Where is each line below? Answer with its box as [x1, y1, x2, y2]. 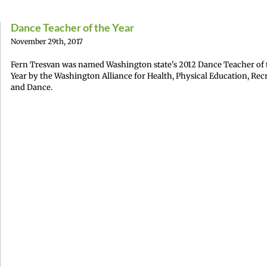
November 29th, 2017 [11, 37, 83, 46]
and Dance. [11, 82, 52, 92]
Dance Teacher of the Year [11, 21, 134, 34]
